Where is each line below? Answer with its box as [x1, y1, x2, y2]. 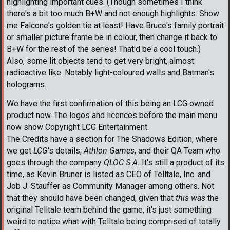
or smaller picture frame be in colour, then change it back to [7, 32, 217, 42]
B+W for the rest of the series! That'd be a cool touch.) [7, 44, 201, 54]
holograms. [7, 79, 46, 89]
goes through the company [7, 157, 104, 167]
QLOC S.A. [104, 157, 140, 167]
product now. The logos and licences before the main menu [7, 110, 217, 120]
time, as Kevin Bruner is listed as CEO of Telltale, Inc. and [7, 169, 210, 179]
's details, [48, 145, 84, 156]
